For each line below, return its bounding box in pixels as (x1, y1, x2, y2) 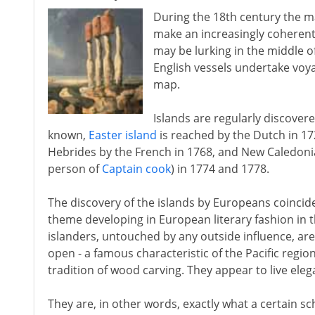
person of (47, 161, 102, 176)
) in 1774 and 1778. (170, 161, 269, 176)
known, (47, 127, 89, 143)
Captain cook (101, 161, 171, 176)
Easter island (88, 127, 157, 143)
